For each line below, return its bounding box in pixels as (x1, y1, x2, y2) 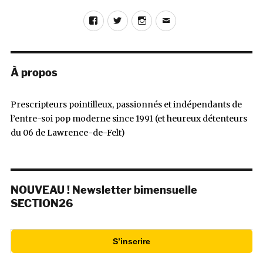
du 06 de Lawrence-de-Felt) (10, 127, 125, 139)
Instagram (151, 12, 194, 23)
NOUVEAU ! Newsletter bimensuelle (10, 184, 197, 197)
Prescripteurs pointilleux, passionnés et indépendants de (10, 99, 242, 110)
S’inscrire (113, 236, 151, 246)
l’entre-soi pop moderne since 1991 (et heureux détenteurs (10, 113, 247, 124)
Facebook (102, 12, 143, 23)
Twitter (126, 12, 157, 23)
